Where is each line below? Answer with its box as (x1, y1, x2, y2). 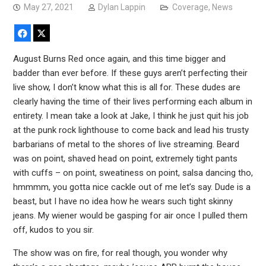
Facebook (28, 28, 68, 38)
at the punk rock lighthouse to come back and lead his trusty (12, 125, 249, 136)
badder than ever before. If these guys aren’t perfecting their (12, 68, 248, 79)
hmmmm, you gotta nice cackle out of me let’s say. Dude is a (12, 182, 251, 193)
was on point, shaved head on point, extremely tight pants (12, 153, 237, 164)
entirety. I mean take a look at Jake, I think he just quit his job (12, 110, 249, 122)
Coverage (172, 2, 208, 12)
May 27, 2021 (23, 2, 74, 12)
